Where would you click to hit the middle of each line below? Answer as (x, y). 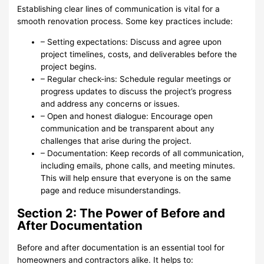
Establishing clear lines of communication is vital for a (119, 9)
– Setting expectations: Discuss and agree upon (131, 42)
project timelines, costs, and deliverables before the (139, 54)
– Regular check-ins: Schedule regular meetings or (136, 79)
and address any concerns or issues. (110, 103)
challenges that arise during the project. (116, 141)
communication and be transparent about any (128, 128)
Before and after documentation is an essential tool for (121, 248)
